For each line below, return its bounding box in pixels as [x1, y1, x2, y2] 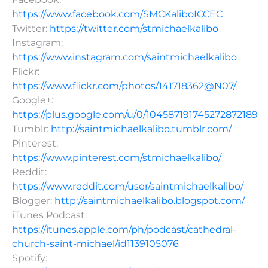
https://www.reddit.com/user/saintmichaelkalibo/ [12, 181, 243, 192]
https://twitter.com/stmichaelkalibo [50, 23, 218, 34]
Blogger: [12, 195, 54, 206]
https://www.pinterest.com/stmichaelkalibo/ [12, 152, 221, 163]
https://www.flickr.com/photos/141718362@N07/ [12, 80, 236, 92]
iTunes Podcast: [12, 209, 87, 221]
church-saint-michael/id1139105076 [12, 238, 179, 249]
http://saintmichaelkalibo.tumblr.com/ [51, 123, 232, 135]
